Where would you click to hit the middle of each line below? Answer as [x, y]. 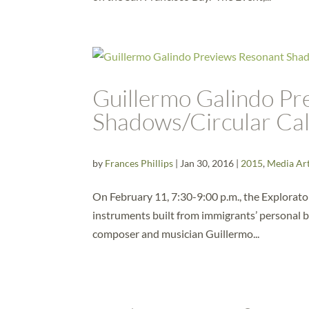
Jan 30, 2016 [207, 163]
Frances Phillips [139, 163]
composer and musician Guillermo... [176, 233]
